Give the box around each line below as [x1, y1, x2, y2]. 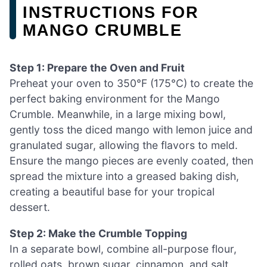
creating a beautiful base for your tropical [10, 185, 215, 198]
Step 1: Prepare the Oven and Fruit [10, 61, 185, 74]
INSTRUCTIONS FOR [23, 2, 199, 21]
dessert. [10, 201, 50, 213]
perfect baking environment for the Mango [10, 92, 220, 105]
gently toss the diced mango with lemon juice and [10, 123, 253, 136]
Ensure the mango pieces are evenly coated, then [10, 154, 253, 167]
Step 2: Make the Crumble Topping [10, 226, 187, 240]
